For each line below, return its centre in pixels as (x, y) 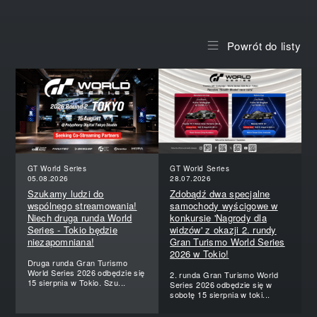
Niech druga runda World (80, 217)
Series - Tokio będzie (72, 229)
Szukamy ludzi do (65, 193)
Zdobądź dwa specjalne (220, 193)
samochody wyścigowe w (224, 205)
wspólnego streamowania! (82, 205)
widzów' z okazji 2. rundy (223, 229)
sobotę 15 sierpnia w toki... (220, 294)
